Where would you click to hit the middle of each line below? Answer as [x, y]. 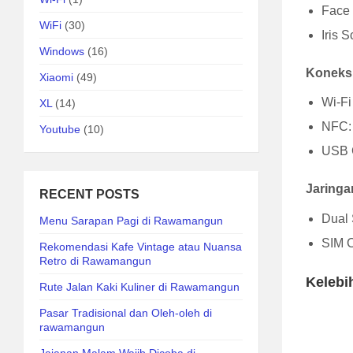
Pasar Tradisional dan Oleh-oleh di [126, 313]
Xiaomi [56, 77]
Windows [62, 51]
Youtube [60, 129]
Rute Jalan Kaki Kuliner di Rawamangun [139, 287]
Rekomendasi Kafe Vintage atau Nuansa [141, 247]
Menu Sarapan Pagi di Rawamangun [131, 221]
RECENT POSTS [89, 194]
